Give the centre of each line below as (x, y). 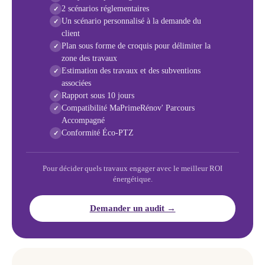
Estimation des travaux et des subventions (131, 71)
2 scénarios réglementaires (105, 9)
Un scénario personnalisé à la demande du (131, 21)
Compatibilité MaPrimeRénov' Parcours (128, 108)
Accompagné (83, 121)
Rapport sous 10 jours (98, 96)
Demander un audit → (132, 209)
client (71, 34)
